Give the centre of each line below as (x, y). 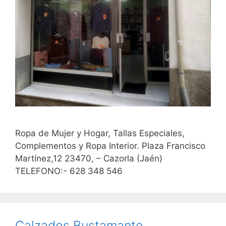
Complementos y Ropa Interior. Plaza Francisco (110, 146)
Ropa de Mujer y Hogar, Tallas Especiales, (100, 133)
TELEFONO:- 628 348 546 (71, 171)
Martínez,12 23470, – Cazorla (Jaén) (89, 158)
